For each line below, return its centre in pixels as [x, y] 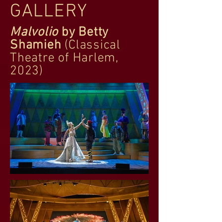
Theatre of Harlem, [65, 58]
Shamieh [36, 45]
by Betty [85, 32]
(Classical [91, 45]
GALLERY [49, 12]
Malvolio [36, 32]
